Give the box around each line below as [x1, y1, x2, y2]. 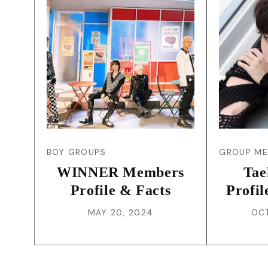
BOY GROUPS [46, 146, 106, 157]
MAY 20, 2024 [87, 206, 154, 218]
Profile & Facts [70, 182, 171, 198]
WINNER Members [56, 164, 185, 180]
